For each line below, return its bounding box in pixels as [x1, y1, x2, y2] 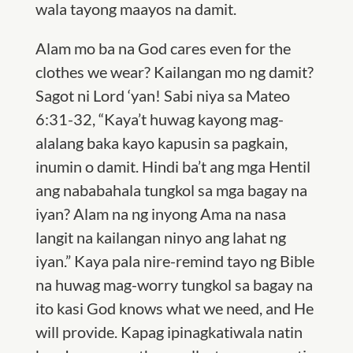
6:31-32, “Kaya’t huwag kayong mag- [35, 110, 284, 128]
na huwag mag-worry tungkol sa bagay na [35, 275, 313, 294]
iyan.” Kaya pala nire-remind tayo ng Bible [35, 251, 314, 270]
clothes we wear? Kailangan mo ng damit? [35, 62, 314, 81]
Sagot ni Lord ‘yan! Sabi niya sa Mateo [35, 86, 290, 105]
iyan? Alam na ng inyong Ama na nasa [35, 204, 286, 223]
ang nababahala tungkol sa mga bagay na [35, 180, 307, 199]
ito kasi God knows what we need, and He [35, 299, 314, 318]
